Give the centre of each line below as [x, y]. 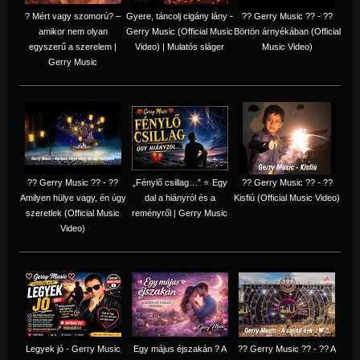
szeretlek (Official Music [73, 213]
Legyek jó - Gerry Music [73, 348]
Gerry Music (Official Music [180, 31]
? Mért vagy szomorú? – [73, 16]
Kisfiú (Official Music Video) [287, 197]
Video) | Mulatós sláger [180, 46]
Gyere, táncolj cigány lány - [180, 16]
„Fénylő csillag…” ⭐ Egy [180, 182]
